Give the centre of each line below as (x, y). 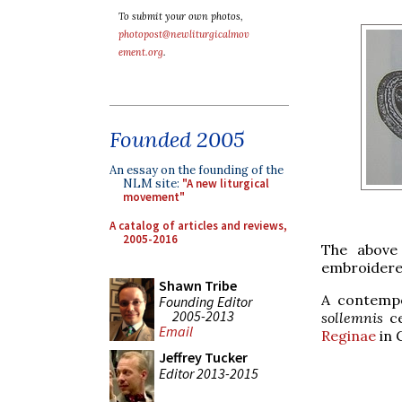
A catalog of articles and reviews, (198, 225)
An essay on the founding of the (197, 170)
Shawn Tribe (198, 285)
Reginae (349, 335)
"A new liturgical (226, 184)
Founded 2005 (177, 140)
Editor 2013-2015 (209, 373)
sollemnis (352, 317)
